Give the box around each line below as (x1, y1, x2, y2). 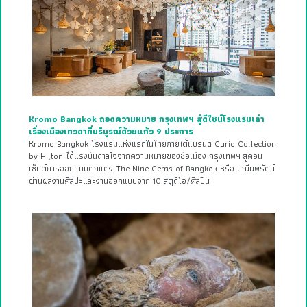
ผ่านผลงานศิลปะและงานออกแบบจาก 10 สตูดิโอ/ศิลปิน (29, 174, 210, 188)
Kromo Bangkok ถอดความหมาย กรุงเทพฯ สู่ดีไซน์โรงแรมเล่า (29, 112, 265, 127)
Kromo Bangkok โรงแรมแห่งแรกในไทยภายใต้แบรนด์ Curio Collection (29, 137, 276, 151)
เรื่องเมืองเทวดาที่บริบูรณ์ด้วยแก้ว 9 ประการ (29, 125, 193, 139)
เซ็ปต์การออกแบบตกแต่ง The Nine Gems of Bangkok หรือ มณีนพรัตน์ (29, 162, 275, 176)
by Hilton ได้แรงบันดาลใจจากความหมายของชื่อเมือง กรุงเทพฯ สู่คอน (29, 149, 262, 164)
